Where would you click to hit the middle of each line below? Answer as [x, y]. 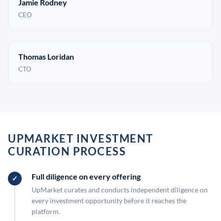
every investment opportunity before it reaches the [109, 201]
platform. [46, 211]
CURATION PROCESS [67, 151]
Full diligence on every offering [86, 176]
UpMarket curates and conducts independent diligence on [120, 190]
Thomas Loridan [46, 56]
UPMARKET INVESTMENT [81, 138]
